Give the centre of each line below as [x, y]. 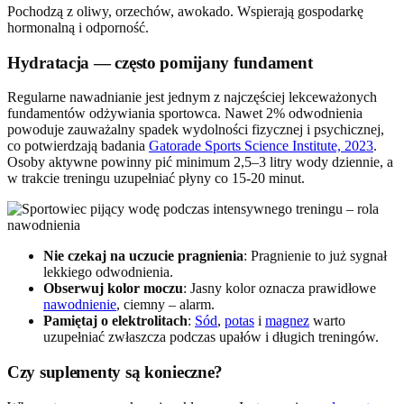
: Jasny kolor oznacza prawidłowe [280, 289]
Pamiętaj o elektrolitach [115, 321]
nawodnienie [80, 305]
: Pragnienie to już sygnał [315, 256]
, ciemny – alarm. [165, 305]
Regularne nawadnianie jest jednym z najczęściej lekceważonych [192, 97]
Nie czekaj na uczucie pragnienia [143, 256]
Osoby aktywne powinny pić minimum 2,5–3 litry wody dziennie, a [200, 162]
